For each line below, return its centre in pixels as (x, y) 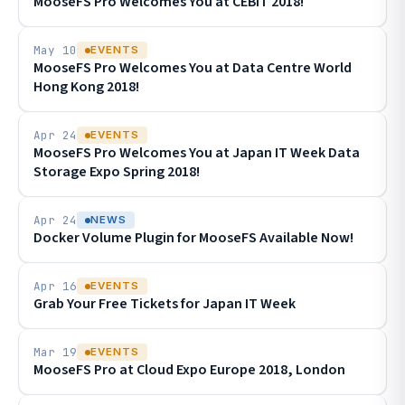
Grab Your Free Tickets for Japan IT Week (165, 304)
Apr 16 (55, 286)
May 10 (55, 50)
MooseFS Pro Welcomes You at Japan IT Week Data (197, 153)
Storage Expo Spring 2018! (117, 172)
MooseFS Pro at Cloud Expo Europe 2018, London (189, 370)
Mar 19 (55, 352)
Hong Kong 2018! (86, 87)
